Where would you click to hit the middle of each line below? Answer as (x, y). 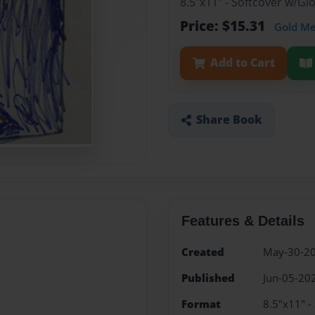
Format (201, 304)
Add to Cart (242, 63)
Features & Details (243, 220)
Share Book (229, 120)
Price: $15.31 (224, 26)
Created (202, 252)
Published (208, 278)
